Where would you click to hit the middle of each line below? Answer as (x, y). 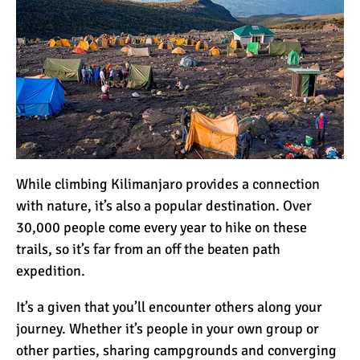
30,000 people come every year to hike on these (162, 227)
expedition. (51, 270)
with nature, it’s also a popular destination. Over (164, 205)
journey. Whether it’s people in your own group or (168, 328)
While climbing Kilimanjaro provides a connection (168, 184)
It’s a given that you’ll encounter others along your (169, 307)
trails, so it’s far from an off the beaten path (148, 249)
